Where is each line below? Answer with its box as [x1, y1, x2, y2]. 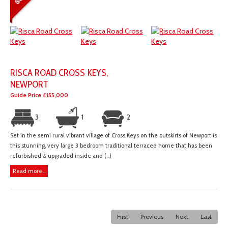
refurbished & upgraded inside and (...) [10, 152, 111, 160]
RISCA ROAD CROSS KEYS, [10, 67, 108, 79]
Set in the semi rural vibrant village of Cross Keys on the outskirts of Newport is [10, 132, 217, 139]
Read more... [13, 167, 45, 175]
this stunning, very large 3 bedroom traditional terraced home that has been [10, 142, 212, 150]
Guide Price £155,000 [10, 92, 68, 99]
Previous [140, 213, 163, 221]
